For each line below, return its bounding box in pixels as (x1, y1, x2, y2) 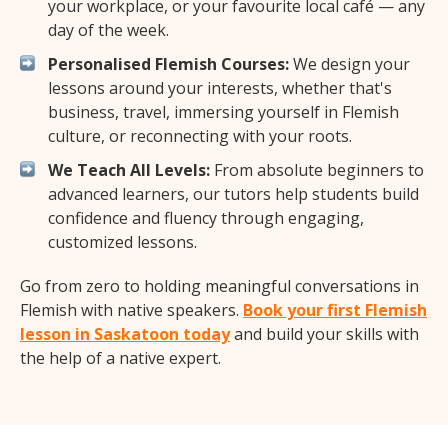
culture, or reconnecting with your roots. (48, 125, 352, 148)
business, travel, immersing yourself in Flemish (48, 101, 399, 124)
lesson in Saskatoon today (20, 323, 230, 346)
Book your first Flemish (243, 299, 427, 322)
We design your (289, 53, 410, 76)
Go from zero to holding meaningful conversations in (20, 275, 419, 298)
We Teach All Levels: (48, 159, 210, 182)
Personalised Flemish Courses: (48, 53, 289, 76)
